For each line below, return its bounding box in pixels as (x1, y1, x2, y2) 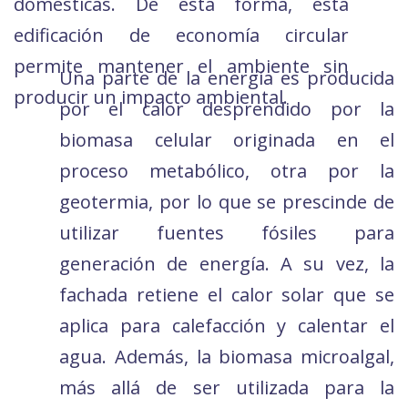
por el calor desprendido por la (59, 97, 394, 122)
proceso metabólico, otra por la (59, 158, 394, 184)
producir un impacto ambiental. (14, 85, 288, 110)
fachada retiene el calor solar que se (59, 282, 394, 308)
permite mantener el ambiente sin (14, 54, 349, 79)
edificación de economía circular (14, 23, 349, 48)
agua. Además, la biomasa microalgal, (59, 344, 394, 370)
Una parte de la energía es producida (59, 66, 394, 91)
